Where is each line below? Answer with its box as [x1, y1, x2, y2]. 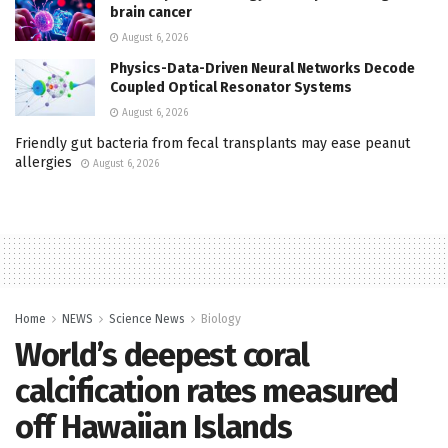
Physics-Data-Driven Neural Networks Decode [110, 59, 415, 77]
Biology [201, 311, 241, 326]
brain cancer [110, 3, 192, 21]
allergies [15, 153, 72, 171]
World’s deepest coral [15, 335, 310, 374]
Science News [109, 311, 185, 326]
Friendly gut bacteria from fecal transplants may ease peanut [15, 134, 410, 152]
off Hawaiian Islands [15, 407, 292, 446]
